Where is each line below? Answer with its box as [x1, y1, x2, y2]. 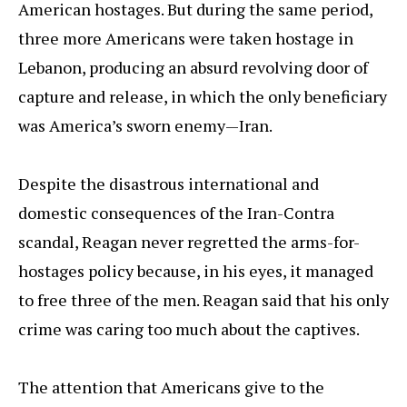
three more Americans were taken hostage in [18, 27, 353, 50]
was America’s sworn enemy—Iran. [18, 114, 273, 137]
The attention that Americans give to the [18, 376, 324, 399]
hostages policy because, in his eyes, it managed [18, 260, 373, 283]
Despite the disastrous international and [18, 173, 319, 195]
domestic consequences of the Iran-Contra [18, 202, 334, 224]
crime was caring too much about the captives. [18, 318, 360, 341]
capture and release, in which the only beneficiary [18, 85, 387, 108]
